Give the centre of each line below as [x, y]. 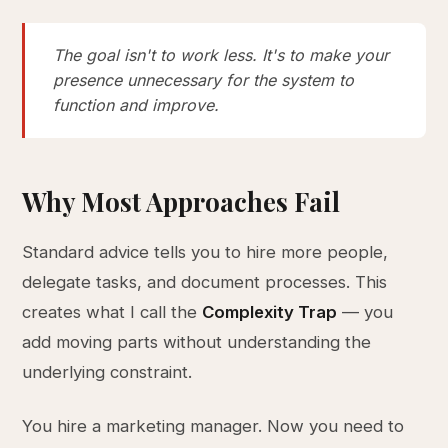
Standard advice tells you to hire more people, [205, 252]
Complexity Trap [270, 312]
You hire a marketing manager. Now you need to [213, 426]
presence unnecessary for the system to [204, 80]
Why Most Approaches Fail [181, 201]
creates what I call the [112, 312]
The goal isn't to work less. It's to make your [221, 55]
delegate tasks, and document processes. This [205, 282]
